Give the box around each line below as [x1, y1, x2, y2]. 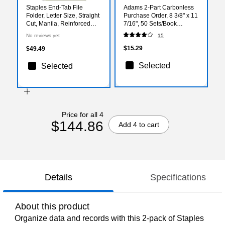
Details [44, 172, 72, 183]
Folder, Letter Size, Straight [26, 12, 99, 19]
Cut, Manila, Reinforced [26, 20, 90, 27]
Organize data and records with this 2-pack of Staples [15, 214, 204, 223]
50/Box [26, 36, 45, 43]
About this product [15, 201, 90, 212]
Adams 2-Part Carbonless [124, 4, 194, 11]
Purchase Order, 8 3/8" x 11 [124, 12, 198, 19]
